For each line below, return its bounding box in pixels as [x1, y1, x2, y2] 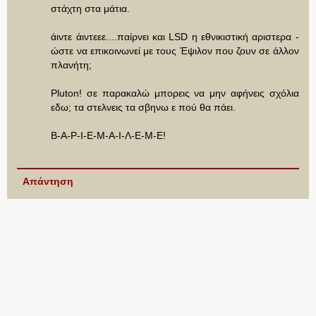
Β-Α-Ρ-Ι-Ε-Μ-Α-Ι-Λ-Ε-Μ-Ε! [51, 130, 166, 142]
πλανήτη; [51, 59, 92, 71]
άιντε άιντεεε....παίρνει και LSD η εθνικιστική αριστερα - [51, 31, 299, 43]
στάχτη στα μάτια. [51, 3, 130, 15]
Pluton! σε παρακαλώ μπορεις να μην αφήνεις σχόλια [51, 87, 299, 99]
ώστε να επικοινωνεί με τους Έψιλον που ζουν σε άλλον [51, 45, 299, 57]
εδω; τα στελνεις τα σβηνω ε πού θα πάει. [51, 102, 236, 114]
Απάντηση [22, 176, 73, 188]
